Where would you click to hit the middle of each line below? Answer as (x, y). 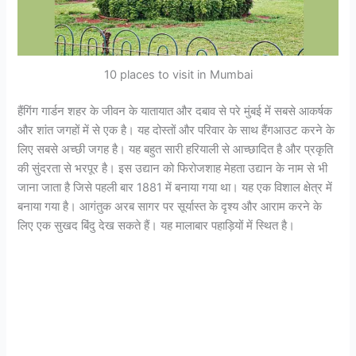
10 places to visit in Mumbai (178, 74)
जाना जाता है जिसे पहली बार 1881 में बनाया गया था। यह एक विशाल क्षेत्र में (175, 187)
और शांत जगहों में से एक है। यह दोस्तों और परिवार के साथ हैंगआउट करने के (176, 130)
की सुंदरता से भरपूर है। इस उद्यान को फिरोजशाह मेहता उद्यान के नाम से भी (173, 168)
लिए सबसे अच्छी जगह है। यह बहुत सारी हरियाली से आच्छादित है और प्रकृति (176, 149)
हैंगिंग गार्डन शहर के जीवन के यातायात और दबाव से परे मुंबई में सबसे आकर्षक (175, 111)
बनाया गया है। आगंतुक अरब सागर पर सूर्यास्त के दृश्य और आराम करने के (170, 206)
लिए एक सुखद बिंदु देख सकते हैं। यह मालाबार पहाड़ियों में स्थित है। (157, 225)
